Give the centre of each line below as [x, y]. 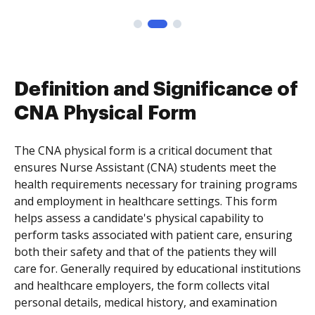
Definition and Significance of [156, 89]
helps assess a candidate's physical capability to [139, 218]
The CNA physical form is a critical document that [143, 150]
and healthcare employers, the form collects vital [142, 285]
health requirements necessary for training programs [156, 184]
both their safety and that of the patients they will [145, 252]
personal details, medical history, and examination [146, 302]
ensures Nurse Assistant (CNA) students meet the [145, 167]
